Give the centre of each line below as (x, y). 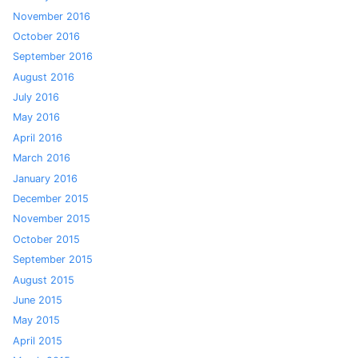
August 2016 (44, 77)
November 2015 (52, 219)
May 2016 (36, 117)
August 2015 (44, 280)
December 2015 (51, 199)
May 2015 (36, 320)
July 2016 (36, 97)
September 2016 (53, 57)
